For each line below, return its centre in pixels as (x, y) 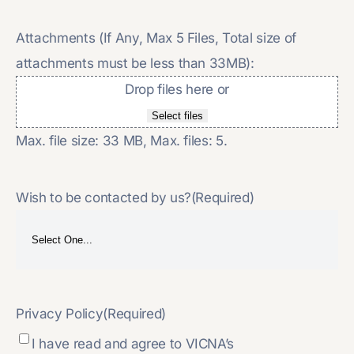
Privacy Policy (60, 313)
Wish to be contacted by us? (104, 197)
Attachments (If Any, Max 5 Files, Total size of (156, 38)
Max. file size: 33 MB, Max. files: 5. (122, 140)
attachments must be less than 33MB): (135, 63)
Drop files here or (177, 89)
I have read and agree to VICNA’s (135, 343)
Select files (177, 115)
